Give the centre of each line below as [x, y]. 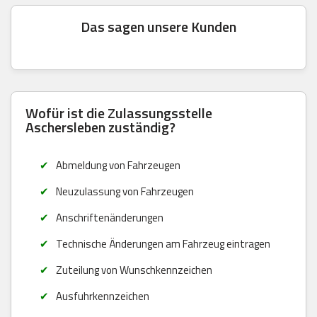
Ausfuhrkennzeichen [102, 296]
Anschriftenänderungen [109, 217]
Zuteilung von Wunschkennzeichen [134, 270]
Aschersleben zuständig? [100, 127]
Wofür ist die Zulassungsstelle [119, 113]
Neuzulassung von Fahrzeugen [125, 191]
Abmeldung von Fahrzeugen [118, 165]
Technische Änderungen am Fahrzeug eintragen [163, 243]
